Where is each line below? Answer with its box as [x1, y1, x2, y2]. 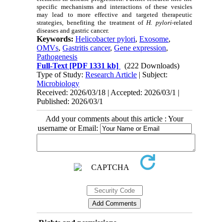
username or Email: [37, 123, 100, 132]
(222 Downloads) [124, 61, 180, 70]
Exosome [139, 34, 169, 43]
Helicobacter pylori [75, 34, 136, 43]
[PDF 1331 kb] [67, 61, 119, 70]
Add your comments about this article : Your [46, 114, 183, 123]
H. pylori [146, 18, 172, 26]
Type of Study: [37, 70, 86, 79]
